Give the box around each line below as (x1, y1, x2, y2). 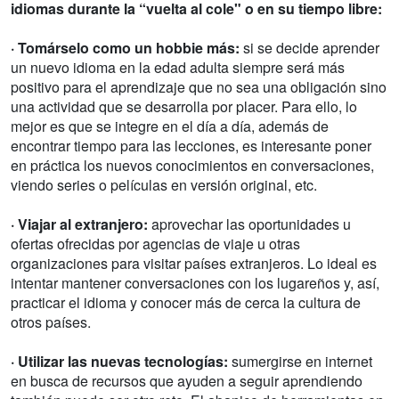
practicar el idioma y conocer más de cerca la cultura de (11, 292, 361, 313)
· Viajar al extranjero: (11, 214, 148, 235)
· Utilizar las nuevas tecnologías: (11, 351, 232, 372)
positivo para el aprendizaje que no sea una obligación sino (11, 77, 387, 98)
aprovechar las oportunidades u (148, 214, 351, 235)
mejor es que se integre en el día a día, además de (11, 116, 329, 137)
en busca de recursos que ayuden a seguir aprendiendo (11, 370, 362, 392)
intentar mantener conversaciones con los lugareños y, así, (11, 273, 379, 294)
